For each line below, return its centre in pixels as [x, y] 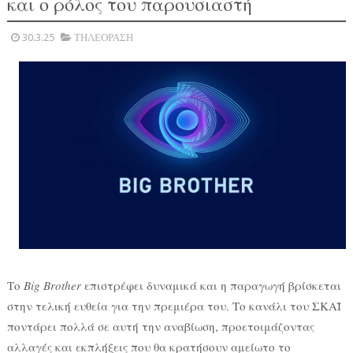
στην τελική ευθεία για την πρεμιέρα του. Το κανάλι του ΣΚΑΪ [174, 305]
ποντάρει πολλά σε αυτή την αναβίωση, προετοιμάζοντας [160, 326]
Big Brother [52, 285]
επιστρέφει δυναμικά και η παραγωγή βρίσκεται [211, 285]
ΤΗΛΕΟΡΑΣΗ [103, 37]
